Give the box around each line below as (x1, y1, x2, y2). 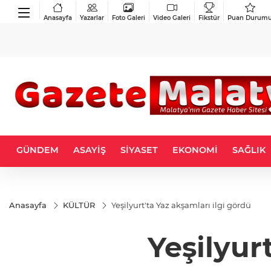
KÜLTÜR (63, 200, 95, 210)
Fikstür (198, 13, 220, 22)
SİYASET (120, 145, 158, 155)
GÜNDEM (16, 145, 59, 155)
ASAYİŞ (73, 145, 106, 155)
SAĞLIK (232, 145, 266, 155)
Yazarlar (80, 13, 104, 22)
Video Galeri (153, 13, 191, 22)
